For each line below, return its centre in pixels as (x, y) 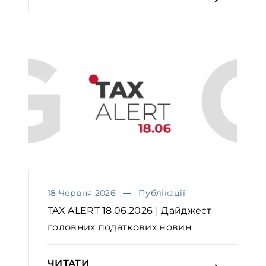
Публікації (162, 193)
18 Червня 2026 (82, 193)
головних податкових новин (120, 227)
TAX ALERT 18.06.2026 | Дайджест (130, 211)
